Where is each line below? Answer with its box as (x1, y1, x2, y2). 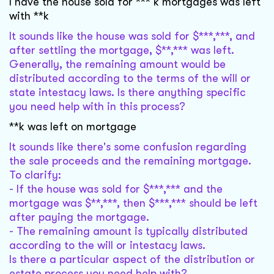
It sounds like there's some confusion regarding (9, 141, 246, 154)
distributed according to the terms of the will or (9, 72, 251, 85)
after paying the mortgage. (9, 211, 149, 224)
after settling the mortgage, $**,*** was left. (9, 44, 234, 57)
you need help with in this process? (9, 100, 185, 113)
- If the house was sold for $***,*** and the (9, 183, 223, 196)
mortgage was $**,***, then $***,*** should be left (9, 197, 257, 210)
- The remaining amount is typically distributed (9, 225, 248, 238)
